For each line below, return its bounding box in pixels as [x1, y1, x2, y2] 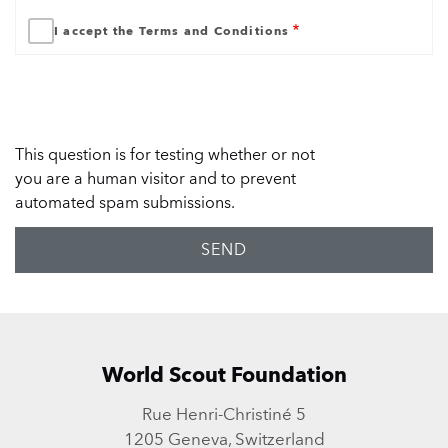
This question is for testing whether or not [15, 144, 315, 164]
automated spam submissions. [15, 192, 235, 212]
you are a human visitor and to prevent [15, 168, 296, 188]
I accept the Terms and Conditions [54, 22, 290, 38]
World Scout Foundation [101, 362, 347, 388]
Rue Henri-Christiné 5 [142, 404, 306, 425]
